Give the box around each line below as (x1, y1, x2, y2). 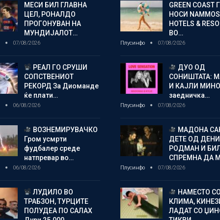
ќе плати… (24, 91, 58, 99)
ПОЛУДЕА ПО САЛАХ (24, 206, 92, 215)
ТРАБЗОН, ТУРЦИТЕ (24, 197, 88, 205)
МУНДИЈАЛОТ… (24, 28, 78, 37)
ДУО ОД (176, 63, 206, 71)
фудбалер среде (24, 144, 80, 152)
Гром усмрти (24, 135, 67, 143)
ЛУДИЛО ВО (31, 188, 74, 196)
